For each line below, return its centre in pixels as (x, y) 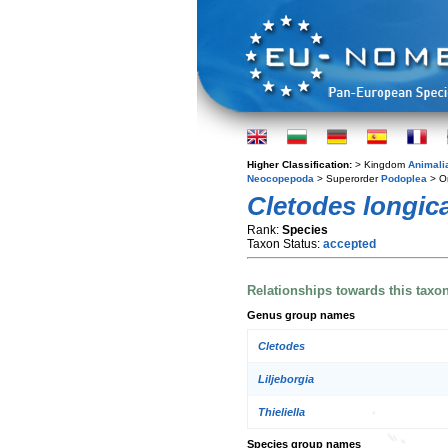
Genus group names (301, 314)
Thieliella (281, 412)
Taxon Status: (285, 244)
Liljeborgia (286, 379)
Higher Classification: (301, 164)
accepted (349, 244)
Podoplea (404, 178)
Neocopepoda (280, 178)
